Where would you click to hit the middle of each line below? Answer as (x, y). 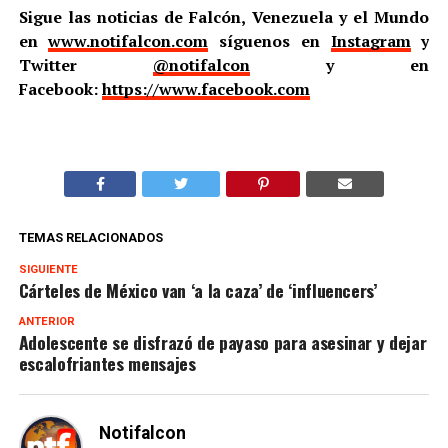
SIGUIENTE (48, 269)
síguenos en (269, 40)
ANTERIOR (46, 321)
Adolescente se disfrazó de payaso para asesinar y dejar (222, 341)
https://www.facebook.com (205, 88)
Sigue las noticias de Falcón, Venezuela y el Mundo (224, 16)
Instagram (370, 40)
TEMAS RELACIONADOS (90, 237)
